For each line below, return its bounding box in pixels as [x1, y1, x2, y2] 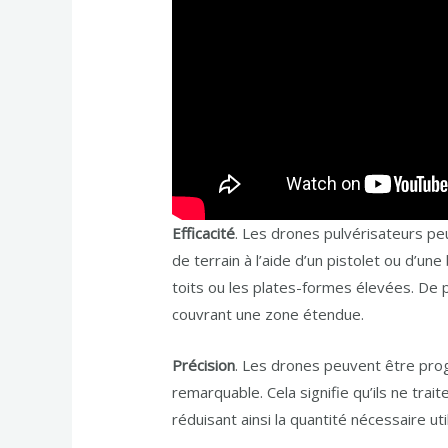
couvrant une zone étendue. [172, 304, 365, 325]
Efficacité [172, 223, 236, 244]
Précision [172, 355, 236, 376]
